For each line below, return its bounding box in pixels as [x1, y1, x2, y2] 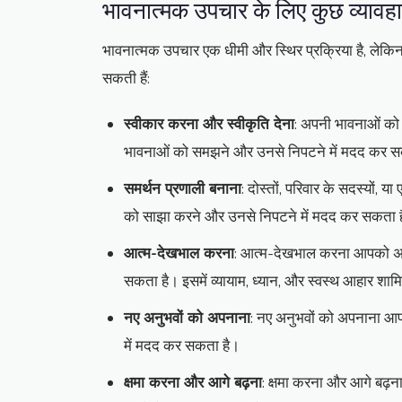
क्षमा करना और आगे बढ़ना [124, 372, 262, 394]
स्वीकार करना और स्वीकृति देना [124, 114, 294, 135]
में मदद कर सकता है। [124, 336, 240, 357]
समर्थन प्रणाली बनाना [124, 179, 241, 200]
